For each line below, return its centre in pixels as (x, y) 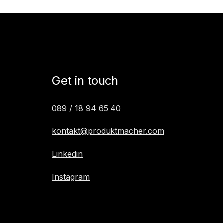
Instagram (71, 176)
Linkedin (67, 154)
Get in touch (85, 80)
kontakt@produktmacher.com (108, 131)
